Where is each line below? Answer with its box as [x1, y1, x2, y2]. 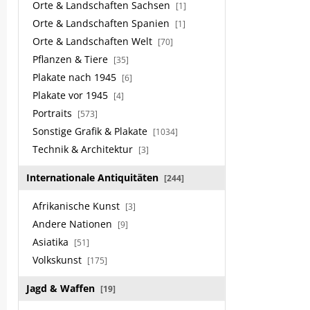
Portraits [33, 107, 75, 120]
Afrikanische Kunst [33, 199, 122, 212]
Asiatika [33, 235, 71, 248]
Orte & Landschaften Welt [33, 35, 155, 48]
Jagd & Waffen [26, 282, 98, 295]
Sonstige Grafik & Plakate [33, 125, 150, 138]
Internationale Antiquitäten [26, 171, 161, 184]
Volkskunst [33, 253, 84, 266]
